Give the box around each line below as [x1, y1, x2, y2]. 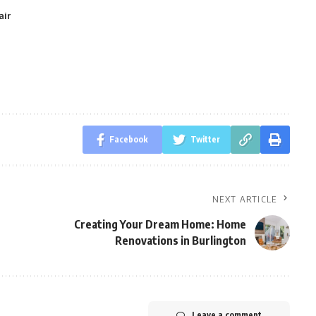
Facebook [109, 134, 148, 145]
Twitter [190, 134, 220, 145]
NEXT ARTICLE [212, 193, 277, 205]
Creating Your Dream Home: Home [73, 217, 246, 231]
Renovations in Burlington [114, 233, 246, 248]
